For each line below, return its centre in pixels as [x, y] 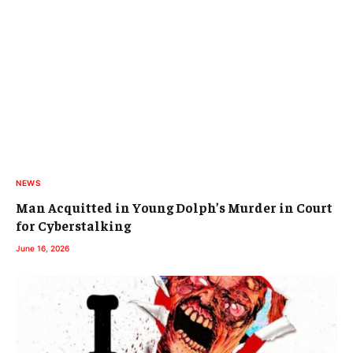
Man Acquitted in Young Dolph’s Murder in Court [174, 208]
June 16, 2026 [43, 249]
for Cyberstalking [73, 226]
